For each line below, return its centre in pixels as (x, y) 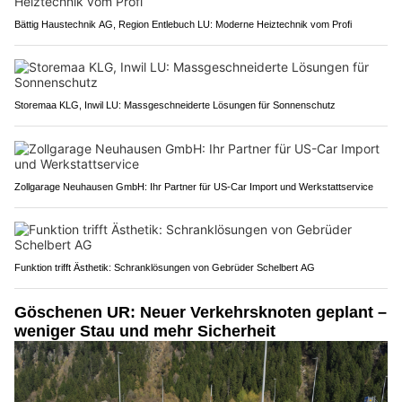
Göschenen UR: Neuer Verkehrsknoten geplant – (201, 313)
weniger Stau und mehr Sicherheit (145, 332)
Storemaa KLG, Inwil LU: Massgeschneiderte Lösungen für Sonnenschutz (175, 105)
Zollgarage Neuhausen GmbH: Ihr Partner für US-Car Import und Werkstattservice (194, 187)
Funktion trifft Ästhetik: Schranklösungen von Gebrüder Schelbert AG (165, 268)
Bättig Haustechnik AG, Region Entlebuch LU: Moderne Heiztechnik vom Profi (183, 25)
